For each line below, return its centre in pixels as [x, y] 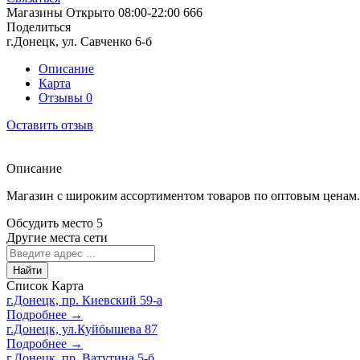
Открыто [90, 12]
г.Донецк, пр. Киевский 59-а [84, 300]
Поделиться [39, 27]
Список [27, 285]
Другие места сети [57, 237]
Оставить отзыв [50, 125]
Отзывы [62, 97]
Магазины [35, 12]
